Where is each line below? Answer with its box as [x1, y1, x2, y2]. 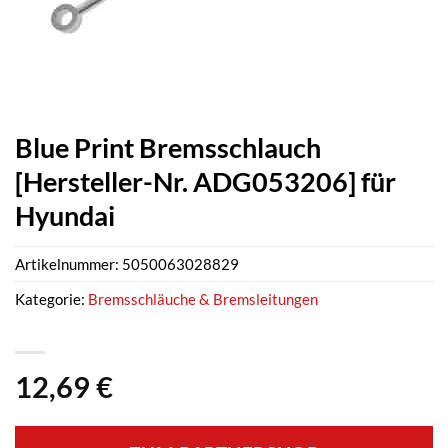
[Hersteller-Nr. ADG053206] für [15, 165, 396, 198]
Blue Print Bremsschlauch [15, 131, 321, 164]
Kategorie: [15, 290, 88, 309]
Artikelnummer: [15, 255, 122, 274]
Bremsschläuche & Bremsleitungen [88, 290, 318, 309]
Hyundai [15, 199, 115, 232]
